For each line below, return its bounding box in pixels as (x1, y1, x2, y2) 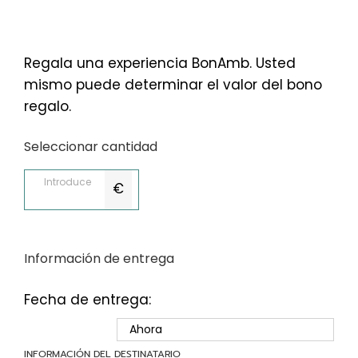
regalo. (24, 97, 71, 117)
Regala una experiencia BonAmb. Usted (24, 54, 296, 74)
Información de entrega (24, 249, 174, 268)
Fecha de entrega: (24, 290, 151, 310)
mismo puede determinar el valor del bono (24, 75, 322, 95)
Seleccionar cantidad (24, 137, 157, 157)
